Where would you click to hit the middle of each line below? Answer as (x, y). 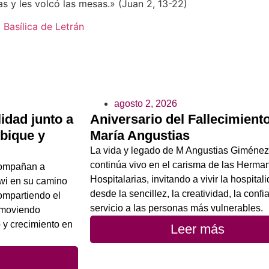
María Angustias (140, 135)
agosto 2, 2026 (146, 103)
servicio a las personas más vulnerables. (177, 208)
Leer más (198, 229)
